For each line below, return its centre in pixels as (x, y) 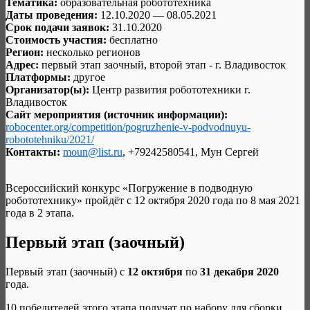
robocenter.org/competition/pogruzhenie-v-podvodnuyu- (128, 127)
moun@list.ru (93, 152)
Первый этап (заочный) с (66, 271)
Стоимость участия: (57, 39)
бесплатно (134, 39)
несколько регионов (93, 52)
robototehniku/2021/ (50, 139)
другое (88, 77)
